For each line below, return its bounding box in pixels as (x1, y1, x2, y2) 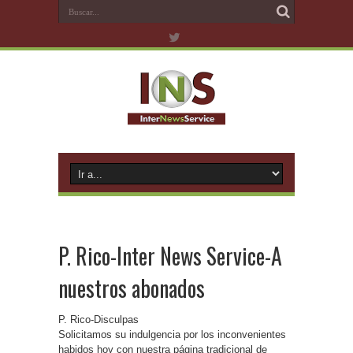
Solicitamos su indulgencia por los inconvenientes (58, 329, 286, 340)
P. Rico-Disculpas (58, 314, 139, 325)
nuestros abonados (58, 272, 205, 304)
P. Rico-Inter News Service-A (58, 240, 282, 272)
